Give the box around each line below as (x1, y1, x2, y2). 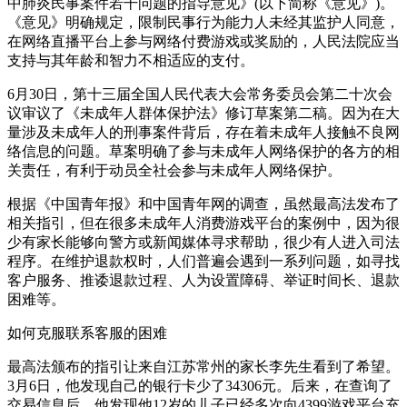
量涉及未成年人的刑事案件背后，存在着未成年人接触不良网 (7, 124, 400, 140)
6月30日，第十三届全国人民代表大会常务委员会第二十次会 (7, 85, 392, 102)
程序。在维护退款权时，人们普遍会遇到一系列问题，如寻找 (7, 253, 400, 269)
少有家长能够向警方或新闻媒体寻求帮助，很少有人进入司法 (7, 233, 400, 250)
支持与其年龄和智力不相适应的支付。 (7, 52, 254, 68)
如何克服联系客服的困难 (7, 324, 167, 341)
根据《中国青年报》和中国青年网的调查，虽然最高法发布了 (7, 195, 400, 212)
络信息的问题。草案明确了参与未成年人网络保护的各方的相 (7, 143, 400, 159)
